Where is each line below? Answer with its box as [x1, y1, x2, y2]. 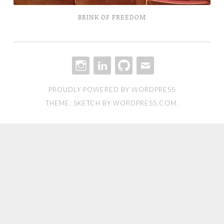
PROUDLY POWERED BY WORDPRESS [48, 85, 175, 93]
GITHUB [122, 76, 148, 84]
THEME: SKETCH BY [45, 98, 113, 107]
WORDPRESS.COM [113, 98, 176, 107]
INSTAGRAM [79, 76, 119, 84]
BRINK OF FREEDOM [78, 12, 146, 21]
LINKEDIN [100, 76, 133, 84]
